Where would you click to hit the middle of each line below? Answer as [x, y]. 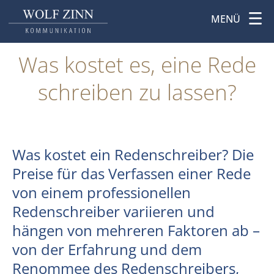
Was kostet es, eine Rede [137, 65]
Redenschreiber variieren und [113, 212]
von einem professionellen [102, 193]
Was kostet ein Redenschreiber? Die [133, 155]
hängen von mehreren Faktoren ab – [136, 231]
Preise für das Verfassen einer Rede [131, 174]
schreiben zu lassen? [137, 92]
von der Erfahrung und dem [107, 250]
